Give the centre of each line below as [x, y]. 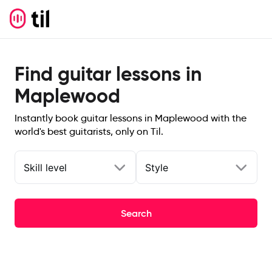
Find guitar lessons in [108, 74]
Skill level [45, 167]
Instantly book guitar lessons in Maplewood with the [131, 118]
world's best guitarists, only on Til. [89, 131]
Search [136, 213]
